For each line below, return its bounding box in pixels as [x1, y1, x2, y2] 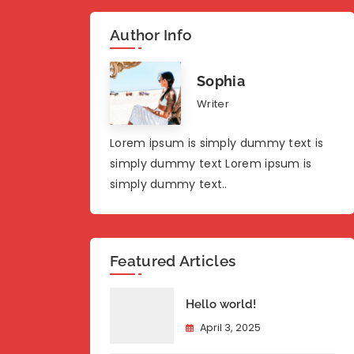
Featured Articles [110, 252, 236, 269]
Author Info [110, 26, 192, 43]
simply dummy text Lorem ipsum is [110, 156, 312, 171]
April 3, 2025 [199, 321, 261, 335]
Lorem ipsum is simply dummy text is [110, 135, 324, 151]
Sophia [197, 73, 245, 89]
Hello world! [185, 297, 256, 312]
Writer [197, 96, 229, 111]
